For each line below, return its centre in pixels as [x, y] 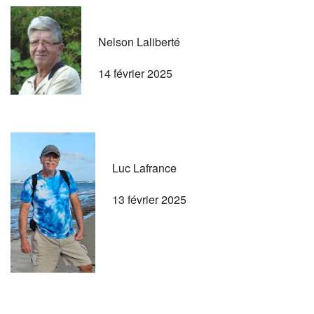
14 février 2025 [135, 73]
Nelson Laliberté [139, 41]
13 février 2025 [149, 199]
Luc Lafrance [144, 168]
